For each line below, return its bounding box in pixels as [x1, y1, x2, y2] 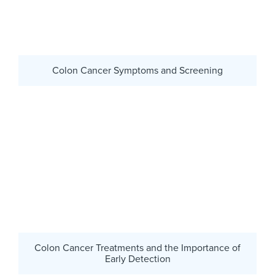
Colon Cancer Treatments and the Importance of [34, 241, 241, 254]
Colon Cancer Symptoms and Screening [52, 64, 223, 77]
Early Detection [104, 252, 171, 265]
